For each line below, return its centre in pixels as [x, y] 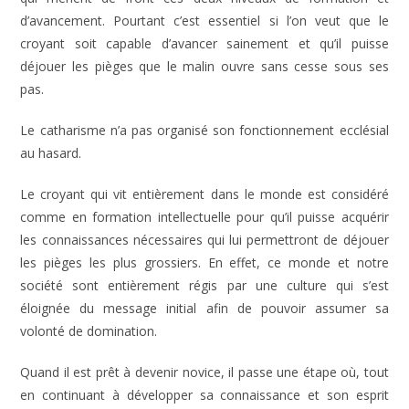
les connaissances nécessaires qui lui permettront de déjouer [204, 240]
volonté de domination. [89, 331]
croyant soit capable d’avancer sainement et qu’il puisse [204, 43]
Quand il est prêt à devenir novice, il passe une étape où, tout [204, 372]
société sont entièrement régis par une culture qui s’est [204, 285]
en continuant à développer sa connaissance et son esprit [204, 395]
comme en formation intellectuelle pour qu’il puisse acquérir [204, 217]
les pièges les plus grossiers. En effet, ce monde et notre [204, 262]
